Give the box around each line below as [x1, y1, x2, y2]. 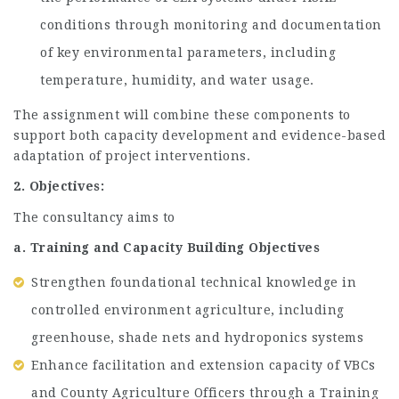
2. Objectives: [13, 179, 104, 193]
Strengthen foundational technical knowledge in [31, 274, 356, 289]
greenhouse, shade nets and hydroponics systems [31, 330, 363, 345]
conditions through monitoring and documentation [40, 18, 382, 32]
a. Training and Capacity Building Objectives [13, 240, 320, 255]
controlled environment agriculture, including [31, 302, 345, 317]
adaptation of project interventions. [13, 148, 250, 163]
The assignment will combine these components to [13, 107, 351, 122]
